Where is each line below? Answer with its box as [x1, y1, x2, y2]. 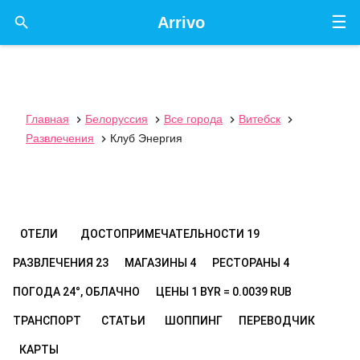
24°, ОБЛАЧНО [63, 285, 140, 298]
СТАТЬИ [100, 314, 145, 327]
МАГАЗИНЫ [125, 256, 190, 269]
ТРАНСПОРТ [13, 314, 81, 327]
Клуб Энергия [110, 132, 182, 145]
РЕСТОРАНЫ [212, 256, 283, 269]
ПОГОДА [13, 285, 63, 298]
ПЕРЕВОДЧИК [239, 314, 315, 327]
